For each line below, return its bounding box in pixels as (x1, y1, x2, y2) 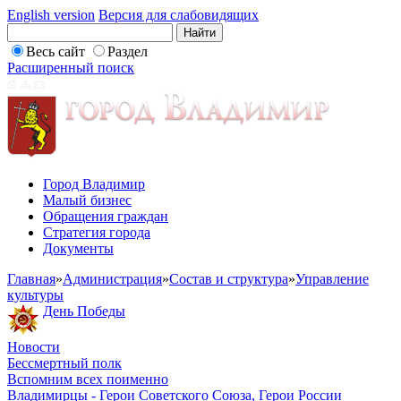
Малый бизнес (43, 192, 132, 208)
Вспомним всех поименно (7, 371, 168, 387)
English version (7, 7, 95, 22)
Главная (7, 271, 55, 286)
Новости (7, 339, 60, 354)
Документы (43, 241, 114, 256)
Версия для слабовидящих (98, 7, 259, 22)
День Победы (43, 303, 125, 319)
